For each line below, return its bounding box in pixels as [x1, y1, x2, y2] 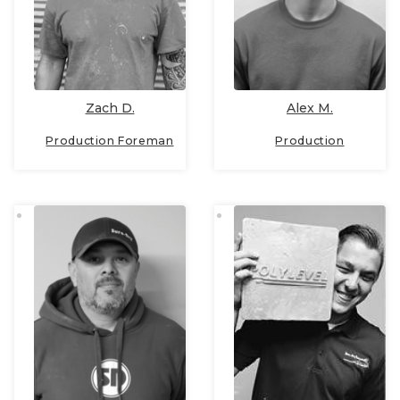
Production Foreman [46, 133, 174, 147]
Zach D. [85, 99, 135, 116]
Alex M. [287, 99, 333, 116]
